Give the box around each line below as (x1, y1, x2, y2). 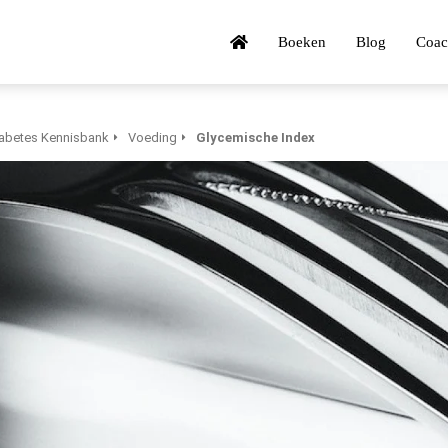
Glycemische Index (195, 130, 315, 145)
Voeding (127, 130, 177, 145)
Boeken (278, 33, 326, 50)
